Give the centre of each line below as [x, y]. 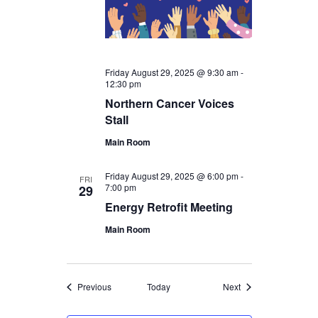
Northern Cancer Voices [169, 104]
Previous [94, 287]
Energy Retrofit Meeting [169, 207]
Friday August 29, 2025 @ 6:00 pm [171, 176]
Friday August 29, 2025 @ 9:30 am [171, 72]
